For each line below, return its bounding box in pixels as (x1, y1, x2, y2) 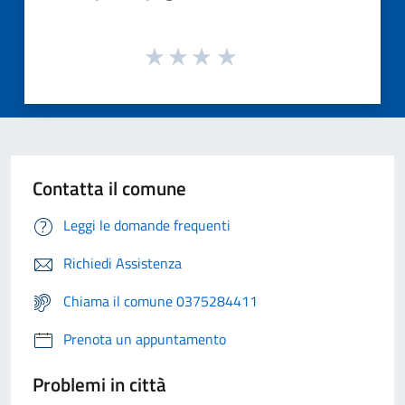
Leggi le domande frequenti (63, 214, 231, 237)
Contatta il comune (33, 174, 186, 203)
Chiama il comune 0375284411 (63, 290, 258, 313)
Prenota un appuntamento (63, 328, 226, 351)
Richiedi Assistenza (63, 252, 182, 275)
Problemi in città (33, 370, 166, 400)
